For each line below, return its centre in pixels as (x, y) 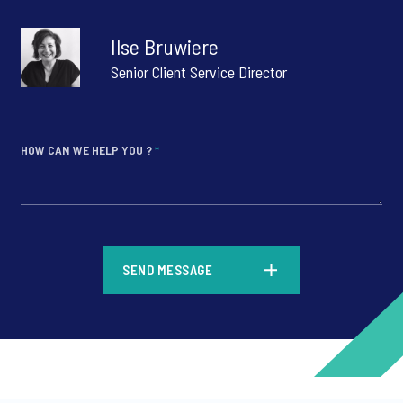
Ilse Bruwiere (165, 46)
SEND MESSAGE (167, 270)
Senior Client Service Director (199, 72)
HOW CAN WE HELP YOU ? (88, 150)
